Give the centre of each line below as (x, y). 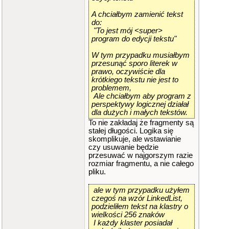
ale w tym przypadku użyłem (141, 190)
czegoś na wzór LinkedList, (137, 198)
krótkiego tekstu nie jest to (135, 80)
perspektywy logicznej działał (140, 104)
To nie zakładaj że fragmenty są (141, 123)
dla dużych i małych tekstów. (140, 112)
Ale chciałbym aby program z (141, 96)
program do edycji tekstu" (134, 39)
